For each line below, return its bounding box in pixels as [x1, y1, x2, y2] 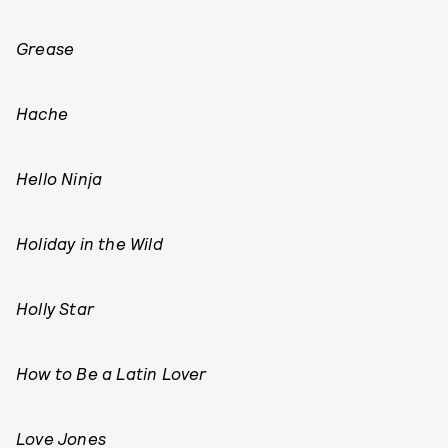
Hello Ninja [16, 168, 103, 188]
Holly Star [16, 298, 94, 318]
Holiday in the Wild [16, 233, 163, 253]
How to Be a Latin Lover [16, 363, 207, 383]
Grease [16, 38, 75, 58]
